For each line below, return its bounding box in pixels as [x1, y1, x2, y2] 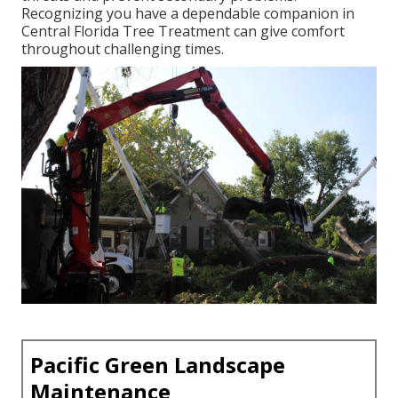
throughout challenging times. [21, 39, 224, 60]
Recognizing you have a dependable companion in [21, 4, 354, 24]
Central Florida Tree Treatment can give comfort [21, 21, 345, 42]
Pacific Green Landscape [30, 349, 285, 379]
